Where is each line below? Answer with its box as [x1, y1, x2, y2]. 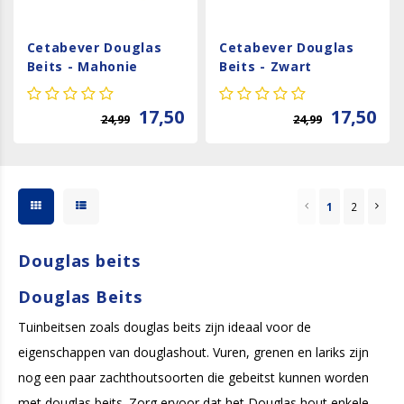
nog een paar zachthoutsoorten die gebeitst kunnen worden [18, 368, 369, 386]
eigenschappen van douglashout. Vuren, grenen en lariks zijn [18, 343, 369, 361]
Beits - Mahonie [26, 57, 138, 75]
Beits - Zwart [219, 57, 313, 75]
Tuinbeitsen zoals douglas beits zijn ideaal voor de [18, 317, 311, 335]
